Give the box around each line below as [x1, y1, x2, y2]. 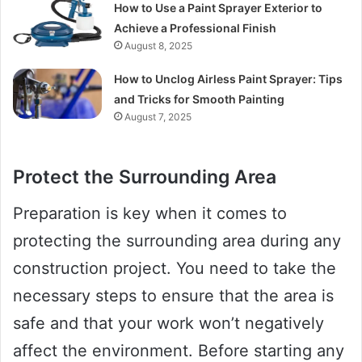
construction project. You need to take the [13, 258, 336, 278]
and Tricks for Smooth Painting [114, 92, 285, 107]
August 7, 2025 [124, 111, 192, 124]
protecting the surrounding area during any [13, 230, 341, 250]
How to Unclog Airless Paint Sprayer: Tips [114, 72, 343, 86]
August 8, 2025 [124, 40, 193, 53]
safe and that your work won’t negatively [13, 313, 324, 333]
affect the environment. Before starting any [13, 340, 344, 360]
